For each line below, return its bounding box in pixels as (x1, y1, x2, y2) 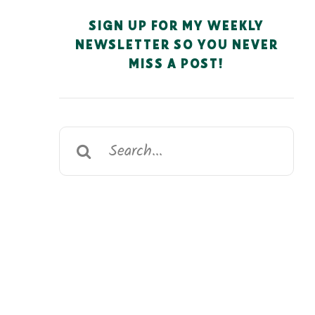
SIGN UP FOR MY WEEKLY (89, 17, 265, 34)
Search (58, 124, 113, 156)
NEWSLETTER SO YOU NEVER (75, 36, 278, 53)
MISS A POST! (129, 55, 225, 72)
